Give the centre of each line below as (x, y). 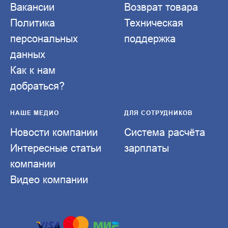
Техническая (154, 22)
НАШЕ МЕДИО (35, 112)
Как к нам (33, 70)
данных (28, 54)
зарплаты (147, 148)
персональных (44, 38)
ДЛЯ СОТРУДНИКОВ (159, 112)
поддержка (150, 38)
